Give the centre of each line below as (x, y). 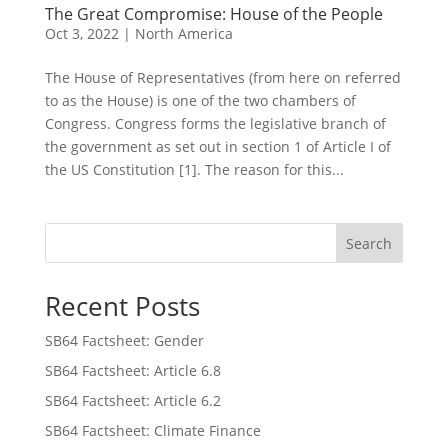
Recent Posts (122, 306)
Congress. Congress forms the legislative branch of (215, 123)
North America (183, 33)
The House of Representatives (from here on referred (222, 77)
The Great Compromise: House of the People (213, 14)
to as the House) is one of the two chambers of (200, 100)
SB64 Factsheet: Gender (124, 340)
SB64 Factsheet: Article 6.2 (132, 400)
